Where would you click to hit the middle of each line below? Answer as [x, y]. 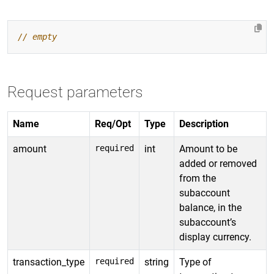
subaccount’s [208, 222]
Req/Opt [113, 124]
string [157, 262]
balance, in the [210, 208]
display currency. [215, 237]
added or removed [218, 164]
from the [198, 178]
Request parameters [75, 92]
